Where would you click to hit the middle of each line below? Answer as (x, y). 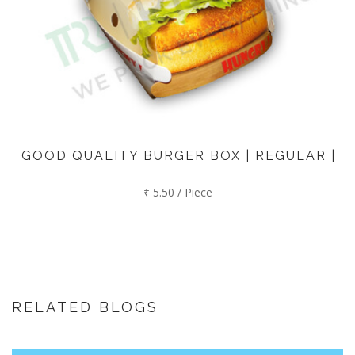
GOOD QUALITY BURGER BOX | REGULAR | (178, 156)
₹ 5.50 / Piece (177, 193)
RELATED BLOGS (85, 307)
